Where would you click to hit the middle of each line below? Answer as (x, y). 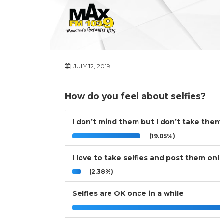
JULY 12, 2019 (91, 66)
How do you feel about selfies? (135, 96)
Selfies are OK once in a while (128, 194)
